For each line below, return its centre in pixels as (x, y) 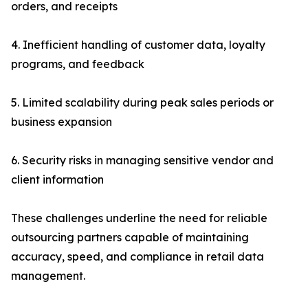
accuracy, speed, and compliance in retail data (137, 257)
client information (57, 180)
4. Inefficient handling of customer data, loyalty (138, 45)
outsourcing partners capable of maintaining (130, 238)
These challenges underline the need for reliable (139, 218)
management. (48, 276)
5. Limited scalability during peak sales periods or (142, 103)
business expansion (62, 122)
